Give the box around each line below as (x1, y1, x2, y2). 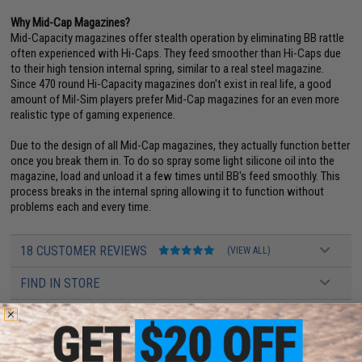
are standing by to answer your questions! (11, 343, 203, 356)
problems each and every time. (11, 200, 152, 214)
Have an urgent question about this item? (11, 330, 200, 343)
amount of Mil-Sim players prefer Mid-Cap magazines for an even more (11, 92, 340, 107)
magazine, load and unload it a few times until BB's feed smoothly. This (11, 169, 341, 183)
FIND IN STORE (20, 276, 100, 291)
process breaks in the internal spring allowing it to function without (11, 184, 325, 199)
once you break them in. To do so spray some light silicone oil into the (11, 154, 335, 168)
